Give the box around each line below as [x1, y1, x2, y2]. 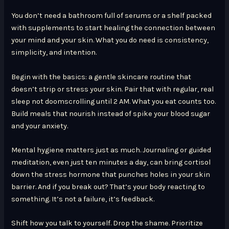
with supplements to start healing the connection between [11, 24, 216, 33]
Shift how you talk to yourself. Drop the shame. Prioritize [11, 219, 203, 228]
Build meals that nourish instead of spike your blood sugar [11, 109, 211, 118]
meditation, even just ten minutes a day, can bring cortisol [11, 158, 211, 167]
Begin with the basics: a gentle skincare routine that [11, 72, 192, 81]
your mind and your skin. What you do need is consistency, [11, 36, 209, 45]
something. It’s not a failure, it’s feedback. [11, 195, 155, 204]
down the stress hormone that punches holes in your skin [11, 170, 211, 179]
